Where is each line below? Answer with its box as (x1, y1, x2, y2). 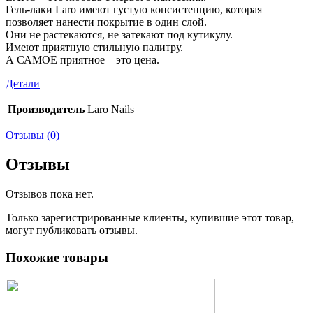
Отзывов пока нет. (6, 188, 94, 201)
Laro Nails (87, 103, 134, 115)
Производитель (8, 103, 85, 115)
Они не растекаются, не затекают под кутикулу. (6, 28, 233, 41)
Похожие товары (6, 250, 108, 265)
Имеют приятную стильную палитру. (6, 41, 183, 53)
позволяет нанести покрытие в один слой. (6, 15, 207, 28)
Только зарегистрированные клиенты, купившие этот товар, (6, 212, 294, 224)
